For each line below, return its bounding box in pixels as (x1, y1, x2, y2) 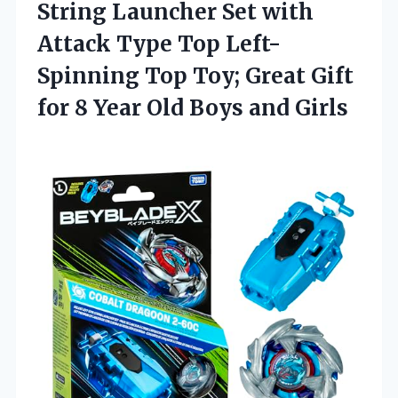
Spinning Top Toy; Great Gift (37, 61, 354, 90)
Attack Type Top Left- (37, 29, 281, 58)
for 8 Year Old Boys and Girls (37, 93, 348, 122)
